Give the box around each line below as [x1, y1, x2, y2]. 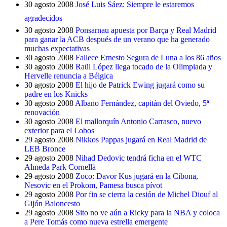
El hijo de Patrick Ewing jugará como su [75, 81, 205, 89]
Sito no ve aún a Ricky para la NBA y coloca [75, 208, 220, 217]
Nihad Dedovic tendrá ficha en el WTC [75, 154, 202, 162]
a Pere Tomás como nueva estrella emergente [24, 217, 168, 226]
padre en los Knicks [24, 90, 88, 98]
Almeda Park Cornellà [24, 163, 96, 171]
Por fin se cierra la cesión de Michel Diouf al [75, 190, 218, 199]
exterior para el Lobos [24, 126, 94, 135]
